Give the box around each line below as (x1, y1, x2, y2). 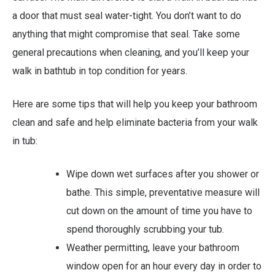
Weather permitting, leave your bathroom (66, 242, 239, 254)
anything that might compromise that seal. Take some (12, 28, 240, 41)
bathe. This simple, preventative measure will (66, 187, 260, 199)
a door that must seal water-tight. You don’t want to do (12, 10, 241, 22)
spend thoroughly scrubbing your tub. (66, 223, 224, 236)
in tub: (12, 135, 37, 147)
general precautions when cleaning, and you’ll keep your (12, 47, 249, 59)
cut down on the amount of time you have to (66, 205, 252, 217)
